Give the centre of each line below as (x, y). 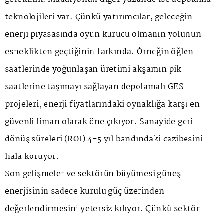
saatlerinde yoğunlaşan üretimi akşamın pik (93, 70)
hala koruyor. (32, 157)
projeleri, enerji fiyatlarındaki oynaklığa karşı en (102, 105)
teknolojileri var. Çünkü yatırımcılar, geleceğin (99, 17)
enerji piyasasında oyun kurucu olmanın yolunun (103, 35)
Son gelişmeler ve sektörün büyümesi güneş (93, 174)
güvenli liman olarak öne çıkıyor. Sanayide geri (99, 122)
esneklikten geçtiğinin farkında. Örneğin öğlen (99, 52)
